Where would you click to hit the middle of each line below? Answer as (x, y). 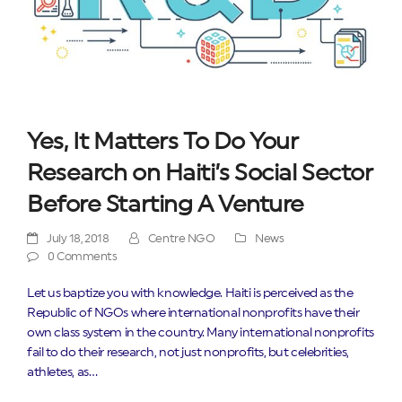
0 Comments (83, 256)
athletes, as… (62, 372)
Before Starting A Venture (166, 204)
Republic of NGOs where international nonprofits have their (193, 313)
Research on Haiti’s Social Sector (200, 173)
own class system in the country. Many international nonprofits (201, 332)
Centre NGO (181, 238)
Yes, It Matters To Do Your (163, 141)
